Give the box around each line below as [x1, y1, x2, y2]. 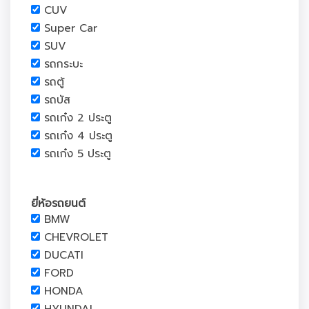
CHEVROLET [44, 229, 108, 246]
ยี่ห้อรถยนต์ [31, 195, 86, 212]
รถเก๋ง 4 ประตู [44, 128, 112, 144]
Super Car [44, 20, 97, 37]
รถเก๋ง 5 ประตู [44, 146, 111, 162]
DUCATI [44, 247, 83, 263]
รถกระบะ [44, 56, 83, 72]
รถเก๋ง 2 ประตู [44, 110, 112, 126]
